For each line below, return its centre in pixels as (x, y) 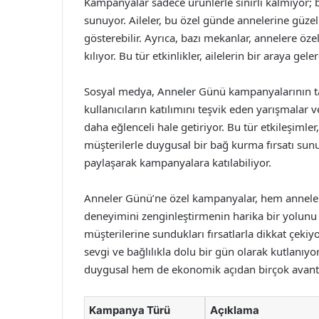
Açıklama (235, 310)
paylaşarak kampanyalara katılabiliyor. (178, 162)
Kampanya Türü (130, 310)
